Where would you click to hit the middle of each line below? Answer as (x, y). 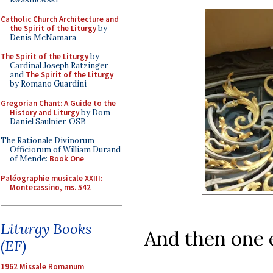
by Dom (95, 112)
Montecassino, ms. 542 (50, 187)
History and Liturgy (44, 112)
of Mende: (30, 159)
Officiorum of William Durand (65, 150)
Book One (67, 159)
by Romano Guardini (48, 84)
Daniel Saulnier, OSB (48, 121)
